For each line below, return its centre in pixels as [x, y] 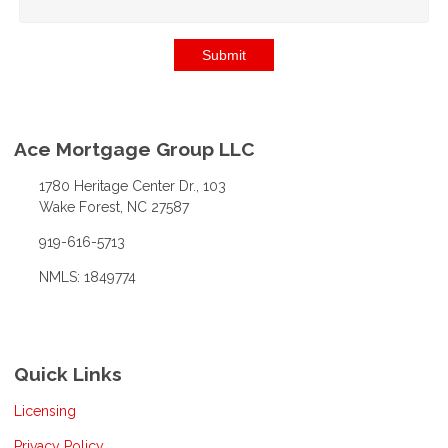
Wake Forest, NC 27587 [113, 207]
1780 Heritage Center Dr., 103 [132, 186]
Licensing [45, 411]
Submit [224, 55]
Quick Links [68, 374]
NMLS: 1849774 [87, 277]
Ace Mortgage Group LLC [134, 149]
